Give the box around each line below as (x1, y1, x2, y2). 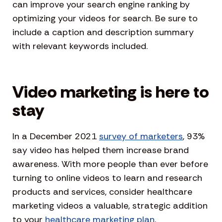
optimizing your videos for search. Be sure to (12, 12, 198, 24)
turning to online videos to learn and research (12, 171, 202, 184)
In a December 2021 (12, 130, 99, 142)
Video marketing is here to (12, 80, 209, 103)
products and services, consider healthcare (12, 185, 192, 198)
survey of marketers (99, 130, 183, 142)
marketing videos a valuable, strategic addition (12, 199, 208, 212)
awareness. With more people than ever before (12, 158, 208, 170)
